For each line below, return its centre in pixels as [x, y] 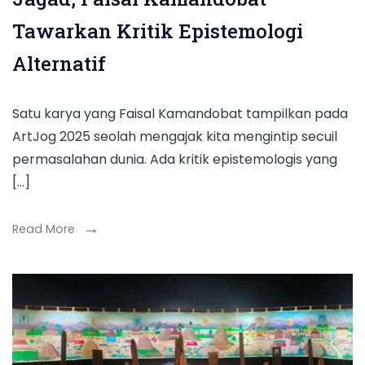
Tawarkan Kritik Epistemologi [158, 31]
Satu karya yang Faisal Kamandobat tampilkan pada [180, 113]
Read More [44, 229]
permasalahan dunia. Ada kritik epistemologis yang [175, 159]
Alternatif [59, 63]
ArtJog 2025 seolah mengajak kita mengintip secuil [175, 136]
